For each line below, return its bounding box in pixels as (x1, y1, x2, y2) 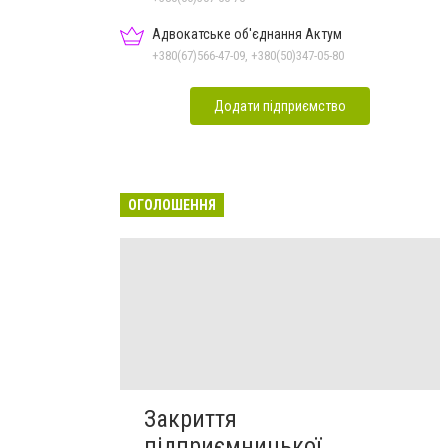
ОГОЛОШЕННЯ (128, 196, 216, 213)
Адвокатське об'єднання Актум (152, 25, 342, 42)
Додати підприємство (214, 97, 346, 114)
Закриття (144, 404, 237, 433)
